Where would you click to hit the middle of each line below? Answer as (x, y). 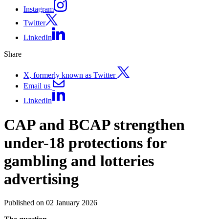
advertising (41, 179)
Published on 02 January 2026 (51, 202)
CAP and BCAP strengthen (94, 124)
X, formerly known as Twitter (70, 75)
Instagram (39, 9)
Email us (37, 86)
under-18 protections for (85, 142)
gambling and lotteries (79, 161)
